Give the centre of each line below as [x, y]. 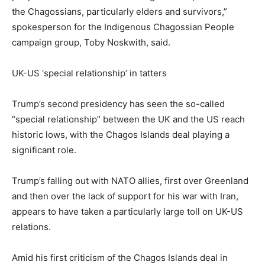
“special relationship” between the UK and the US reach [128, 119]
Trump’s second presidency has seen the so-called [118, 104]
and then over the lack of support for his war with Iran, [125, 196]
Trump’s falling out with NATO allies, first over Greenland [130, 181]
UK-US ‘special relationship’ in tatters [89, 73]
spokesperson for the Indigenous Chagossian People [123, 27]
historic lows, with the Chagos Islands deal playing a [121, 135]
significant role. [44, 150]
